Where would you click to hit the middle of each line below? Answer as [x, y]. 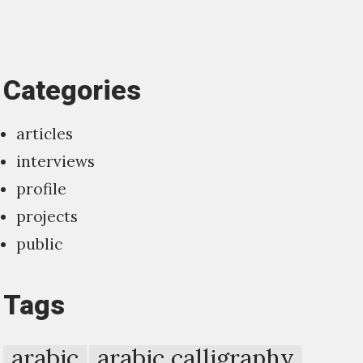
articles [45, 133]
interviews [56, 161]
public [39, 243]
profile [41, 188]
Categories [72, 90]
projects [47, 216]
